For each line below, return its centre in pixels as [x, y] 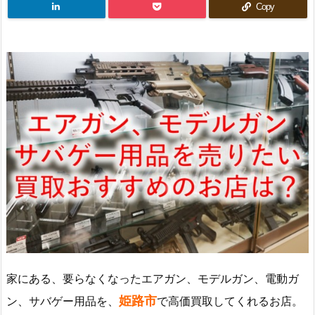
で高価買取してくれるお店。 [230, 301]
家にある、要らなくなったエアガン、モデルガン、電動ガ [153, 279]
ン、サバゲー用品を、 [63, 301]
